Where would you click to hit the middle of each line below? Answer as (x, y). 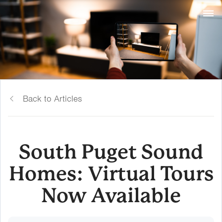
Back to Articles (52, 99)
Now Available (111, 195)
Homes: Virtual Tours (111, 174)
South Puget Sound (111, 152)
